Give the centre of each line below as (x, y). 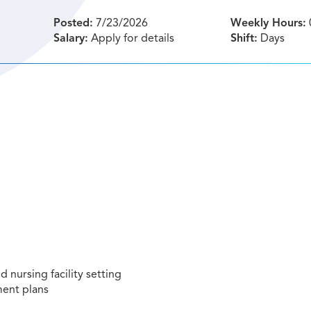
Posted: (73, 23)
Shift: (244, 38)
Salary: (70, 38)
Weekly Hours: (269, 23)
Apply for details (131, 38)
